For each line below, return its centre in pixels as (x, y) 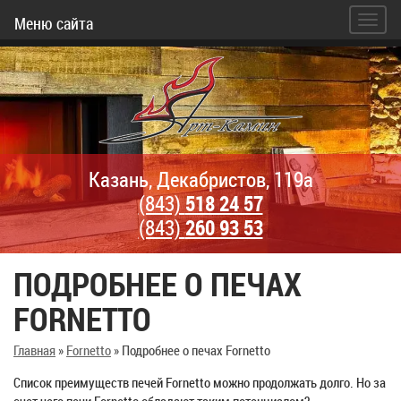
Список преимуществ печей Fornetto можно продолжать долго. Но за (200, 382)
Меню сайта (54, 23)
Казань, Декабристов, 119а (200, 179)
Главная (34, 350)
